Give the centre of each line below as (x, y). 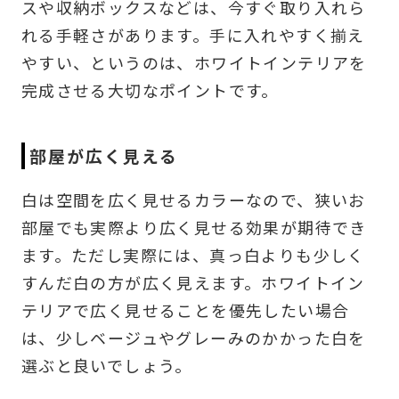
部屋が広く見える (104, 156)
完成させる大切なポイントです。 (150, 90)
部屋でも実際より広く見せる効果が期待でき (194, 228)
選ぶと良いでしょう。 (106, 366)
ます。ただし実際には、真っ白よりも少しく (193, 255)
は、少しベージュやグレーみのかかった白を (193, 338)
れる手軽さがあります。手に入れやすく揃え (193, 35)
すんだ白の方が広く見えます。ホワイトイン (193, 283)
